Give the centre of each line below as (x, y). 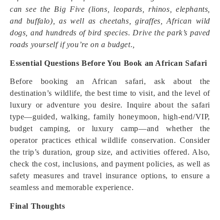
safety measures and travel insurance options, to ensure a (110, 176)
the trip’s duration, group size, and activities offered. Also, (110, 152)
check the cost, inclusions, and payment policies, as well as (110, 164)
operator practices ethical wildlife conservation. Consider (110, 140)
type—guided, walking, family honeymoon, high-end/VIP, (110, 117)
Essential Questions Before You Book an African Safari (109, 63)
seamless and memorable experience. (72, 187)
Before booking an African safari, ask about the (110, 81)
